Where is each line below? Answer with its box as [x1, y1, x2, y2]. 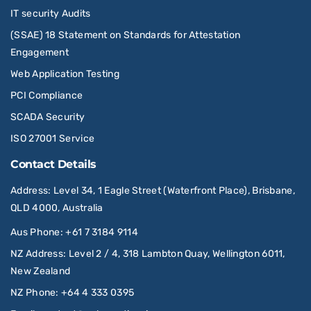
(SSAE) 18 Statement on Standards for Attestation [10, 28, 241, 41]
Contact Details [10, 157, 96, 171]
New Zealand [10, 264, 71, 277]
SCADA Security [10, 110, 87, 123]
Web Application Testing [10, 67, 119, 80]
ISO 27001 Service [10, 132, 95, 144]
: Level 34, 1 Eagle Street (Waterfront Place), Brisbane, [48, 184, 295, 196]
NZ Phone [10, 286, 56, 299]
